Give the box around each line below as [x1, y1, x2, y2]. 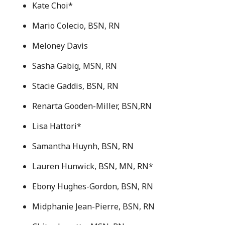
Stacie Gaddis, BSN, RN [32, 80, 119, 91]
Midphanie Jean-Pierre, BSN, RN [32, 200, 155, 212]
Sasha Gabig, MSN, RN [32, 60, 117, 71]
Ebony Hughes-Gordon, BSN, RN [32, 180, 153, 192]
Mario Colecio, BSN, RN [32, 20, 120, 31]
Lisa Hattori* [32, 120, 81, 132]
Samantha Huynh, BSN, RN [32, 140, 134, 152]
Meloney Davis [32, 40, 88, 51]
